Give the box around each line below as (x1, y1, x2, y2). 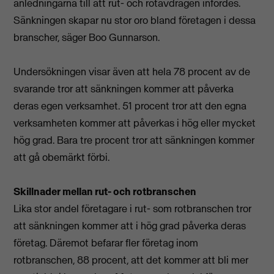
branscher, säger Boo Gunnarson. (13, 31, 160, 45)
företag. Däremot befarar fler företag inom (13, 236, 199, 250)
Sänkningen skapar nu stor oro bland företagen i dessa (13, 13, 256, 28)
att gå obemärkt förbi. (13, 150, 110, 165)
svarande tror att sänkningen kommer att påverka (13, 82, 234, 96)
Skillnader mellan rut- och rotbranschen (13, 185, 197, 199)
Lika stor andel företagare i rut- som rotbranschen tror (13, 202, 252, 216)
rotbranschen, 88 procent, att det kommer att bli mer (13, 253, 249, 267)
